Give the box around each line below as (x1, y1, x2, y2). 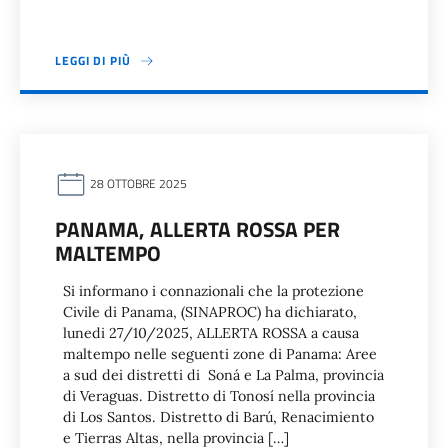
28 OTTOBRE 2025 (87, 174, 187, 194)
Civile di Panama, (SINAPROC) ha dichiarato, (63, 303, 357, 321)
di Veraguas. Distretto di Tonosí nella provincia (63, 387, 375, 405)
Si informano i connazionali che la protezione (63, 282, 364, 300)
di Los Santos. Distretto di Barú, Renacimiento (63, 408, 374, 426)
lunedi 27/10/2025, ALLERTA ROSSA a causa (63, 324, 359, 342)
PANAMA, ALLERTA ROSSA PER (55, 213, 340, 245)
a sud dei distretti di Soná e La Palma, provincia (63, 366, 384, 384)
